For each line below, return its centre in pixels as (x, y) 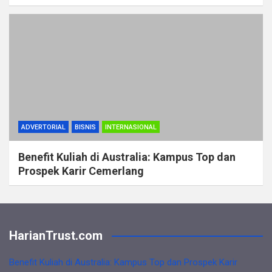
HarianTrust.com (56, 236)
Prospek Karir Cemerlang (81, 171)
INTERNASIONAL (131, 127)
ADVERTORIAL (43, 127)
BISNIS (85, 127)
